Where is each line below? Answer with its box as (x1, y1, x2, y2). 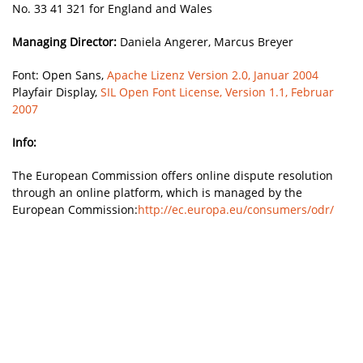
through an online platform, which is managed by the (12, 185, 302, 200)
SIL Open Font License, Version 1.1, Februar (100, 84, 334, 100)
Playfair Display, (12, 84, 100, 100)
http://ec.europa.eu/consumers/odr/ (138, 202, 334, 217)
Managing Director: (12, 34, 117, 49)
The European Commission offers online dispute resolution (12, 168, 333, 183)
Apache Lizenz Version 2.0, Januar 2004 (107, 67, 318, 83)
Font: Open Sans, (12, 67, 107, 83)
